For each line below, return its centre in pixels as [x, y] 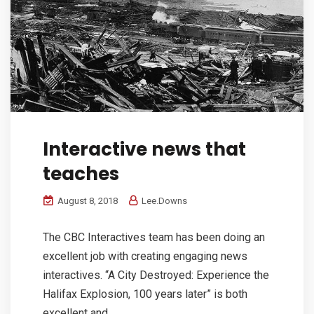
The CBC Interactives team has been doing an [154, 237]
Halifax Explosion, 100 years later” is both [145, 294]
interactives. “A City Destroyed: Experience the [156, 275]
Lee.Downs [163, 200]
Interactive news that [144, 149]
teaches [81, 173]
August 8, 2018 [87, 200]
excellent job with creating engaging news [145, 256]
